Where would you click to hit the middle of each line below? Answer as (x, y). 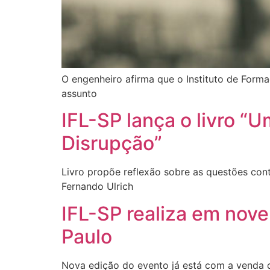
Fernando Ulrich (97, 187)
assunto (79, 93)
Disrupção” (112, 143)
